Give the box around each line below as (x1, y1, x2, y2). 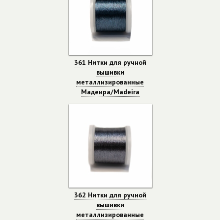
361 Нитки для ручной (74, 58, 146, 67)
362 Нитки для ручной (74, 191, 146, 199)
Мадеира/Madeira (81, 87, 139, 96)
